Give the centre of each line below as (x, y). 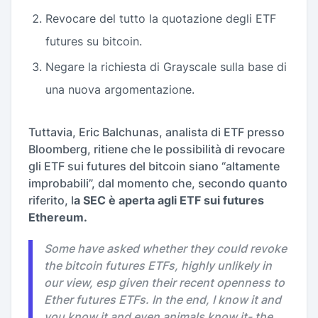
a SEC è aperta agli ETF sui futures (169, 200)
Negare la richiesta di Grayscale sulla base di (166, 67)
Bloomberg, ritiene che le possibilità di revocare (157, 149)
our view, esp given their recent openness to (164, 283)
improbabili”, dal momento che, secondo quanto (158, 183)
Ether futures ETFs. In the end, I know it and (163, 300)
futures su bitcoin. (94, 41)
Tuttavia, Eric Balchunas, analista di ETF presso (157, 132)
